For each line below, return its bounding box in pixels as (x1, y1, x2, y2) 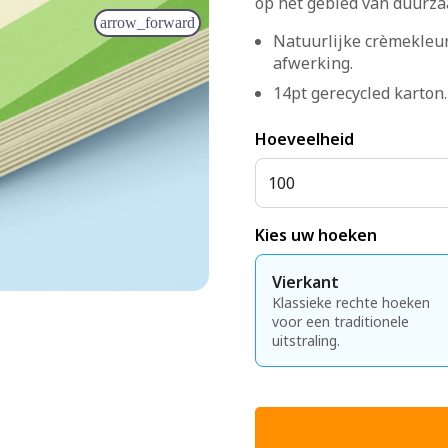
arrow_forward (100, 13, 195, 31)
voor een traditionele (272, 312, 409, 331)
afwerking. (273, 52, 353, 74)
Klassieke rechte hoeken (272, 293, 430, 312)
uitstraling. (272, 331, 340, 350)
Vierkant (272, 271, 339, 293)
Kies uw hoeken (255, 224, 377, 246)
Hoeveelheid (255, 128, 354, 150)
